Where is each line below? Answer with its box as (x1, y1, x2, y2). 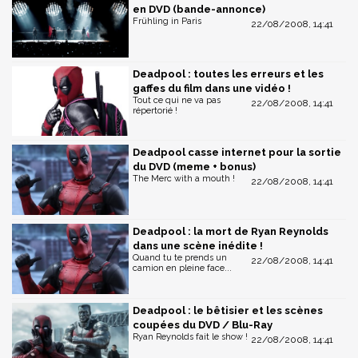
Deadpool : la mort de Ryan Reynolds (133, 225, 328, 238)
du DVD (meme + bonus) (133, 161, 256, 173)
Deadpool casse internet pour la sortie (133, 146, 341, 159)
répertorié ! (133, 105, 177, 116)
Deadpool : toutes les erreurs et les (133, 67, 324, 80)
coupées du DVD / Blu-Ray (133, 318, 272, 331)
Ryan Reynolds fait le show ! (133, 331, 248, 342)
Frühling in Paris (133, 15, 201, 26)
